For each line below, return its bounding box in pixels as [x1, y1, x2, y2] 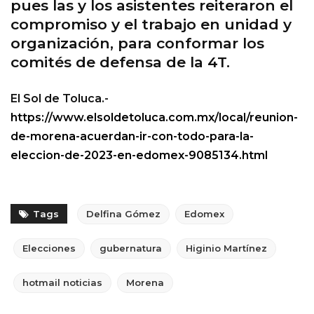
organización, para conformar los [11, 34, 264, 53]
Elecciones [22, 243, 76, 254]
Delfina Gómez [86, 208, 161, 220]
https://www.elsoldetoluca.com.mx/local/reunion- [11, 111, 298, 125]
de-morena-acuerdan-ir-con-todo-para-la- [11, 130, 254, 144]
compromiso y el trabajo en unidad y [11, 15, 292, 34]
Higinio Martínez [186, 243, 267, 254]
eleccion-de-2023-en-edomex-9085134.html [11, 149, 268, 163]
